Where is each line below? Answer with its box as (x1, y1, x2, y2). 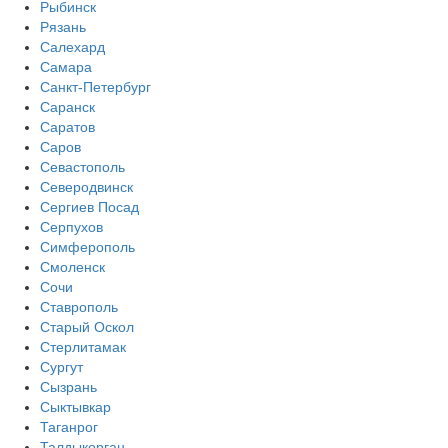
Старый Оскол (40, 318, 134, 335)
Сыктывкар (40, 398, 111, 415)
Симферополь (40, 238, 135, 255)
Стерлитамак (40, 338, 126, 355)
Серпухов (40, 218, 103, 235)
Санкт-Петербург (40, 78, 151, 95)
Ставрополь (40, 298, 118, 315)
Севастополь (40, 158, 125, 175)
